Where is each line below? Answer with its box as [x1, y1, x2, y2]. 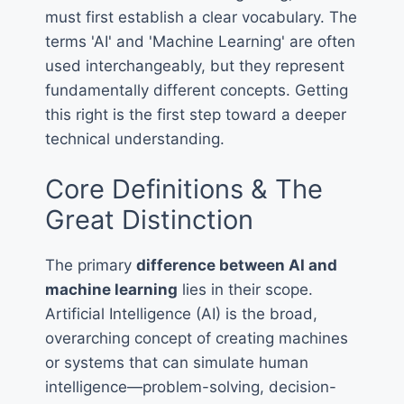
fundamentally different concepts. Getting [45, 80, 348, 99]
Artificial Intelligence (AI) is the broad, [45, 305, 317, 324]
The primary [45, 256, 136, 275]
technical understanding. [45, 129, 225, 148]
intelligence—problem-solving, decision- [45, 378, 336, 397]
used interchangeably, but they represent [45, 56, 344, 75]
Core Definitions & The [45, 173, 323, 206]
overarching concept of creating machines [45, 329, 348, 348]
